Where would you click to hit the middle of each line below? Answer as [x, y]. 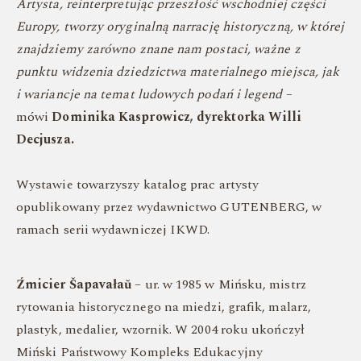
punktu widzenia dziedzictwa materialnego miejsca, [169, 72]
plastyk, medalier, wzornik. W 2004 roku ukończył [160, 330]
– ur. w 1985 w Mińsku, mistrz [219, 284]
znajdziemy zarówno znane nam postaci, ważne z [158, 49]
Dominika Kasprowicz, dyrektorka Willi [177, 117]
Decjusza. [45, 139]
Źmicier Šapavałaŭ [74, 284]
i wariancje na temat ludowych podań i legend [149, 94]
